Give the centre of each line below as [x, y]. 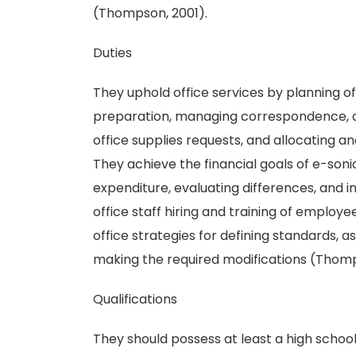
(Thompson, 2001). [150, 13]
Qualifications [135, 299]
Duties [112, 53]
